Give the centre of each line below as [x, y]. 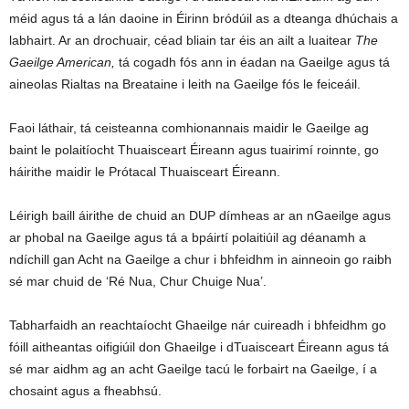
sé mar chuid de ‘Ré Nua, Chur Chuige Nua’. [138, 281]
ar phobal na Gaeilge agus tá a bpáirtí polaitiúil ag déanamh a [188, 237]
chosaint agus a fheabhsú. [85, 391]
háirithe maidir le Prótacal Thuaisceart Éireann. [147, 172]
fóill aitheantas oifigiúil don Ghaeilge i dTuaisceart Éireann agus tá [199, 347]
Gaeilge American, [62, 62]
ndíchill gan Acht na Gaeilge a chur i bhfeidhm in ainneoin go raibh [200, 259]
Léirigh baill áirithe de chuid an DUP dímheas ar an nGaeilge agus [200, 215]
